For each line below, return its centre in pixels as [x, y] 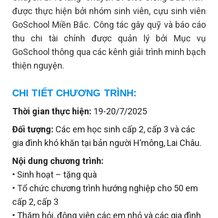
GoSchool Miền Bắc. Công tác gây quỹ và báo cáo [109, 24]
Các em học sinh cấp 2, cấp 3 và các [125, 129]
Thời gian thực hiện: [53, 111]
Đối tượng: [34, 129]
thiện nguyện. [38, 65]
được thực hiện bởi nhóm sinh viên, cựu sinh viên [109, 11]
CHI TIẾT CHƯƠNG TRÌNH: [75, 93]
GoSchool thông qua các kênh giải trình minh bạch [109, 52]
